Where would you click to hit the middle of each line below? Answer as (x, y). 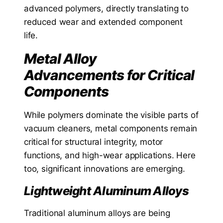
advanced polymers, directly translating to (106, 8)
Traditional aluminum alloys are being (97, 213)
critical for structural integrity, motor (94, 142)
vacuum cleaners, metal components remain (111, 128)
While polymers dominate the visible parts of (111, 115)
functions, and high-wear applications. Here (110, 155)
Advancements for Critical (109, 75)
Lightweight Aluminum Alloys (106, 191)
